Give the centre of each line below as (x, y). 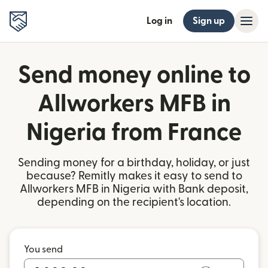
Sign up (209, 21)
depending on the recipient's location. (134, 202)
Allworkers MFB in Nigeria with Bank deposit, (134, 189)
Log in (159, 21)
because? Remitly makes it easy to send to (134, 176)
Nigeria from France (134, 133)
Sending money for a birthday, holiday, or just (134, 163)
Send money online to (134, 75)
